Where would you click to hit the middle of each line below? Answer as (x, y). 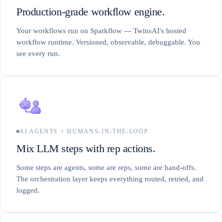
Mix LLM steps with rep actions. (86, 148)
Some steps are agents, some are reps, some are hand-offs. (106, 167)
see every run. (38, 53)
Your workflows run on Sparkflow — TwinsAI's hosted (101, 30)
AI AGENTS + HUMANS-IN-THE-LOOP (84, 131)
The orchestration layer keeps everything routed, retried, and (110, 179)
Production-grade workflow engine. (91, 11)
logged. (28, 190)
